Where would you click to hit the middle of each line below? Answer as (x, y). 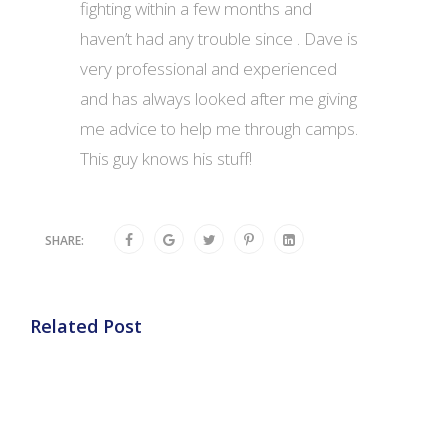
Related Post (86, 326)
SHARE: (64, 240)
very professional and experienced (208, 68)
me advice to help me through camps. (219, 128)
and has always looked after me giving (218, 98)
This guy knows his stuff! (166, 158)
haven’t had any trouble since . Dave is (219, 38)
